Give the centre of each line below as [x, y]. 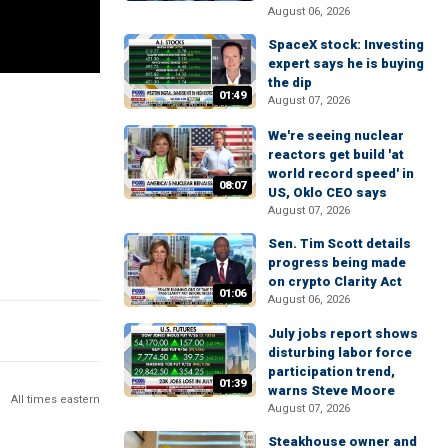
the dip [290, 83]
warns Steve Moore [331, 390]
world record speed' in [341, 173]
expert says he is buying [346, 64]
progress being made [337, 262]
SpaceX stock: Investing [346, 45]
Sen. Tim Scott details [339, 243]
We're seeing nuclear [336, 135]
